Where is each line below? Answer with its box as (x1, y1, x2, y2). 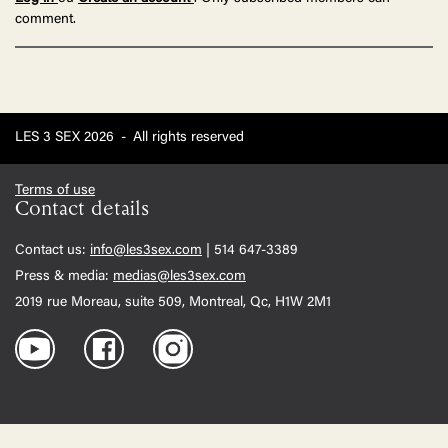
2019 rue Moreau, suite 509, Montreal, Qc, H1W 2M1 (15, 296, 331, 311)
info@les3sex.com (90, 244, 202, 259)
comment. (15, 13, 76, 28)
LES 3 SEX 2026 (15, 131, 118, 146)
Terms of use (15, 184, 95, 199)
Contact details (15, 200, 149, 220)
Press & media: (15, 270, 113, 285)
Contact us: (15, 244, 90, 259)
